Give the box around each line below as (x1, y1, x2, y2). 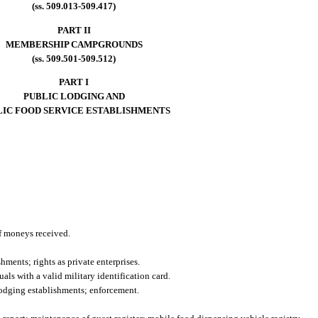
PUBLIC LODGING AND (23, 90, 125, 102)
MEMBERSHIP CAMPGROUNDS (5, 38, 143, 50)
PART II (57, 24, 91, 35)
